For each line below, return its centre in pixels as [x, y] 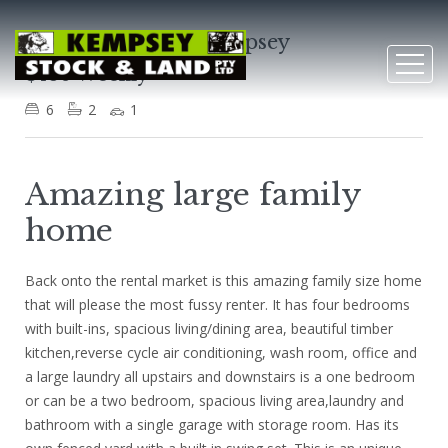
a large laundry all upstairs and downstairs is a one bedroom [220, 376]
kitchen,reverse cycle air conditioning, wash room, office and [221, 352]
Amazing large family [193, 194]
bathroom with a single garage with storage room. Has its [212, 424]
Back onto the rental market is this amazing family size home [223, 280]
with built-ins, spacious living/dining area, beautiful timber [209, 328]
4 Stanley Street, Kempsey [157, 42]
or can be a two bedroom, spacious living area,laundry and [214, 400]
